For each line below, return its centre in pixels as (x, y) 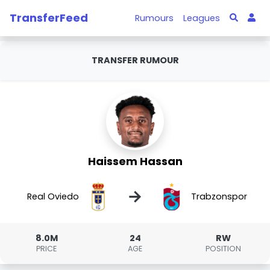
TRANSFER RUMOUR (135, 60)
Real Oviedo (53, 196)
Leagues (202, 18)
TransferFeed (49, 17)
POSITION (224, 249)
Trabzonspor (219, 196)
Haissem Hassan (135, 161)
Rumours (155, 18)
